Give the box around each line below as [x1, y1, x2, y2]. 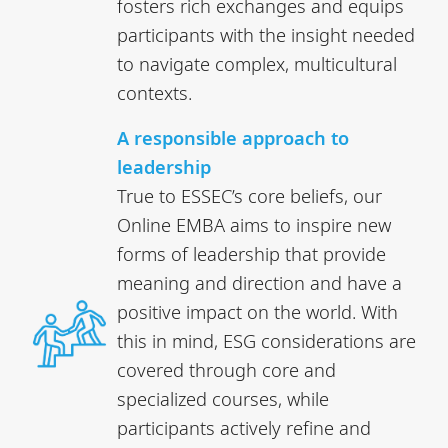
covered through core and [117, 356, 337, 382]
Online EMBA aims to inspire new [117, 211, 392, 237]
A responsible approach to [117, 124, 350, 150]
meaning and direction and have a [117, 269, 403, 295]
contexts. [117, 79, 193, 105]
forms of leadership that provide [117, 240, 387, 266]
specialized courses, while [117, 385, 330, 411]
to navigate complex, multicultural [117, 50, 398, 76]
